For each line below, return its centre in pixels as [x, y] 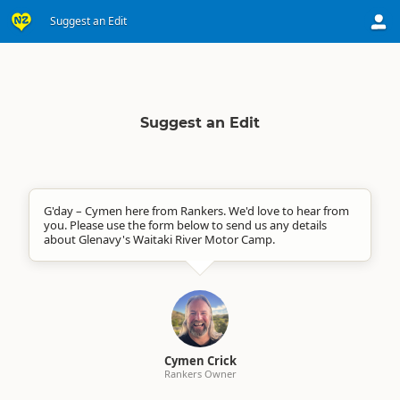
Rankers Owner [200, 374]
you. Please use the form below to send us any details [185, 225]
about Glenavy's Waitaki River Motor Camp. [159, 239]
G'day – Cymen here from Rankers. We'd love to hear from [196, 211]
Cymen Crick [200, 361]
